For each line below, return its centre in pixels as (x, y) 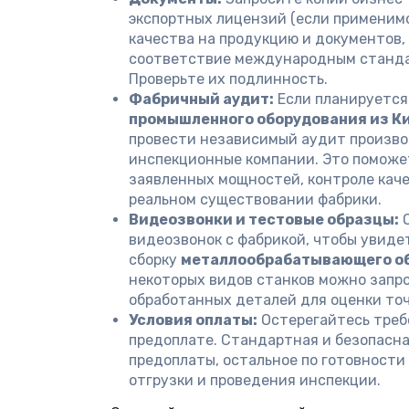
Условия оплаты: (193, 320)
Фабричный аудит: (201, 99)
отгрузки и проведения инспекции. (255, 380)
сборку (155, 260)
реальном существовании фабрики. (255, 199)
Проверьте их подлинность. (228, 79)
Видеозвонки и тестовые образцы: (264, 220)
